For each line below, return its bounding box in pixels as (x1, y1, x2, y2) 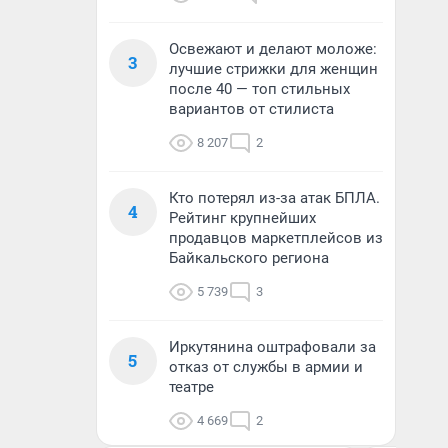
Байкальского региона (169, 249, 329, 267)
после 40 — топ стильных (169, 80, 350, 98)
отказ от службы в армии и (169, 358, 363, 376)
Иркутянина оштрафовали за (169, 338, 376, 356)
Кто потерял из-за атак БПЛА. (169, 189, 380, 207)
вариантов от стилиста (169, 100, 334, 118)
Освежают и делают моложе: (169, 40, 377, 58)
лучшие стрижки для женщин (169, 60, 378, 78)
